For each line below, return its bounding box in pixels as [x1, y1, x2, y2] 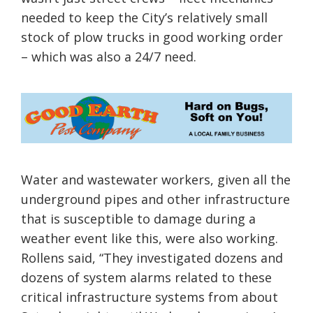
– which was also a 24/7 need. [21, 48, 200, 66]
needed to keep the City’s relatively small [21, 9, 268, 27]
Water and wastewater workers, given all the [21, 170, 291, 188]
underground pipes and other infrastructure [21, 190, 290, 208]
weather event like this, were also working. [21, 229, 278, 247]
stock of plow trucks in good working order [21, 29, 283, 46]
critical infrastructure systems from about [21, 288, 278, 305]
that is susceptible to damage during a [21, 210, 256, 227]
